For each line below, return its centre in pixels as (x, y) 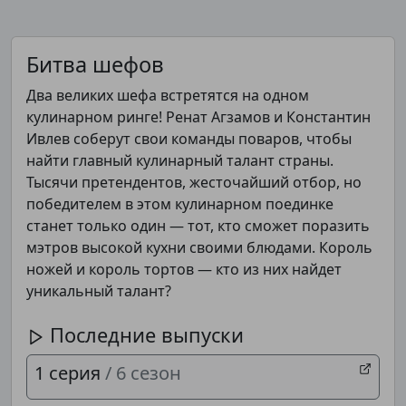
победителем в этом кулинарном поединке (180, 204)
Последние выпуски (144, 335)
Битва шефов (95, 64)
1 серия (70, 373)
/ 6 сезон (143, 373)
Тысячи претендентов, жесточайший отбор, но (194, 182)
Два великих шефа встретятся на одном (168, 95)
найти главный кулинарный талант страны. (180, 160)
